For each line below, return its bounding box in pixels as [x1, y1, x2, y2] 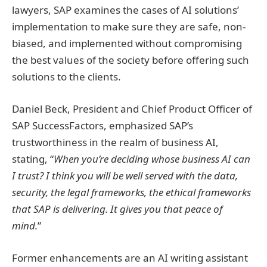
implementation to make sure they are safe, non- [12, 19, 246, 33]
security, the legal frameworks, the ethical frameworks [12, 185, 251, 199]
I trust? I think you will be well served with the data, [12, 168, 238, 182]
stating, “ [12, 151, 54, 166]
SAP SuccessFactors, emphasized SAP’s [12, 118, 193, 132]
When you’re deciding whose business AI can [54, 151, 250, 166]
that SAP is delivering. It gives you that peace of [12, 201, 222, 216]
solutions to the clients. [12, 69, 123, 83]
